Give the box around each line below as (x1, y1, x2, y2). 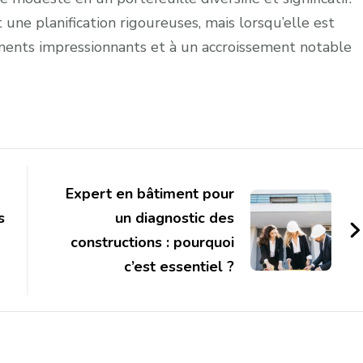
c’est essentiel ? (123, 256, 234, 276)
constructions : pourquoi (70, 232, 234, 252)
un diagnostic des (114, 207, 234, 228)
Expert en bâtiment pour (65, 183, 234, 203)
